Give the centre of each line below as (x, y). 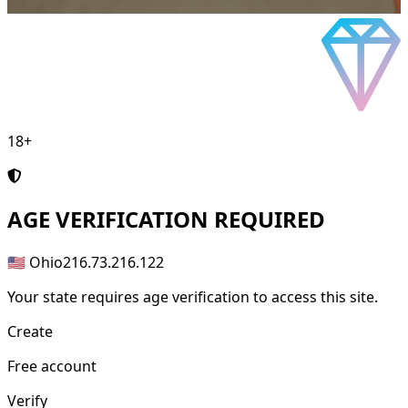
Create (30, 332)
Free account (52, 367)
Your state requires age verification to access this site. (193, 297)
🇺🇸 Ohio (35, 263)
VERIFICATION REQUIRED (188, 219)
